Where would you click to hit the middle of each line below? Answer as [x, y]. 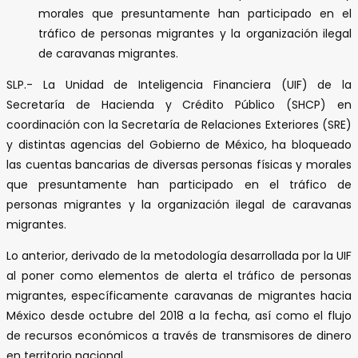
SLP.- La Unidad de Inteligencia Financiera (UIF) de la [179, 84]
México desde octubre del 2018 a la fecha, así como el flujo [179, 315]
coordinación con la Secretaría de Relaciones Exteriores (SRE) [179, 124]
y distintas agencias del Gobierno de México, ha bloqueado [179, 144]
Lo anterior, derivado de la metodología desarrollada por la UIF [179, 255]
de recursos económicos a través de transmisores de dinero [179, 335]
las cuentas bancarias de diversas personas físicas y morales [179, 164]
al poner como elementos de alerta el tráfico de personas [179, 275]
